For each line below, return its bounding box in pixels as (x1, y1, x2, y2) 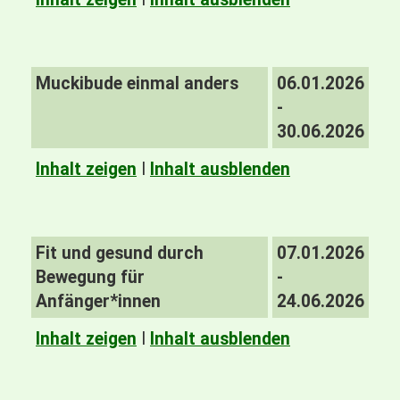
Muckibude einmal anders (36, 73, 238, 94)
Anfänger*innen (36, 291, 161, 312)
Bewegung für (36, 267, 145, 287)
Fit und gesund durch (36, 243, 204, 263)
